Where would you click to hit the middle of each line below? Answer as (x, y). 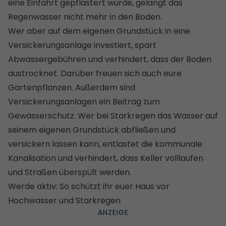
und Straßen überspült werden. (70, 172)
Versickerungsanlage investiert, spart (82, 45)
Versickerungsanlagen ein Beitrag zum (84, 101)
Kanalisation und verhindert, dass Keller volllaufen (106, 158)
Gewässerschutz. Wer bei (59, 116)
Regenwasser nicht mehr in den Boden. (85, 17)
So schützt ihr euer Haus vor (115, 186)
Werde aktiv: (34, 186)
